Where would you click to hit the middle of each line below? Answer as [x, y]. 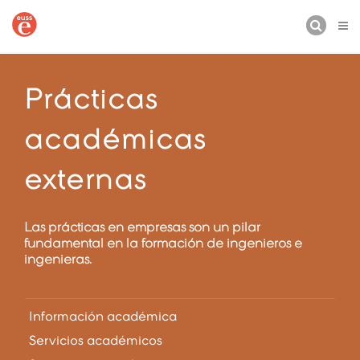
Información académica [103, 316]
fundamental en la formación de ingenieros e [163, 243]
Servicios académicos [96, 340]
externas [86, 180]
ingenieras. [58, 259]
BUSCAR [52, 59]
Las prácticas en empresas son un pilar [142, 227]
